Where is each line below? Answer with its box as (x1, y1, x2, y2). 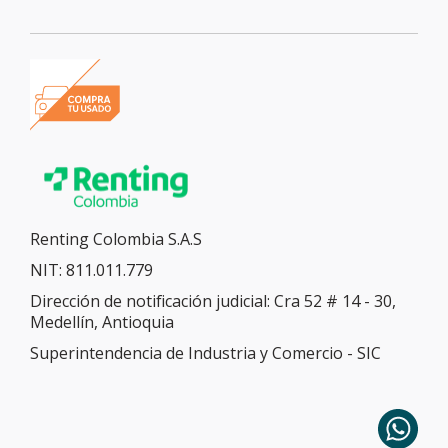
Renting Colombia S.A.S (30, 227, 202, 250)
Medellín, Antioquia (30, 310, 174, 333)
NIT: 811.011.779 (30, 258, 153, 281)
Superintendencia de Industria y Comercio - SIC (30, 341, 381, 364)
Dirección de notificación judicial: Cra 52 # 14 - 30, (30, 289, 396, 312)
